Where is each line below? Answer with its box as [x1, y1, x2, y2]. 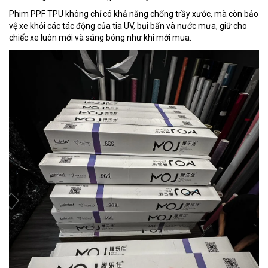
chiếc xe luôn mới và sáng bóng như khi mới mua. [9, 32, 191, 42]
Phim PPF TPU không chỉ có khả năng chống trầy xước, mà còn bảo [9, 8, 258, 19]
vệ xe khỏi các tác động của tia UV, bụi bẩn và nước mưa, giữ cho [9, 20, 247, 31]
